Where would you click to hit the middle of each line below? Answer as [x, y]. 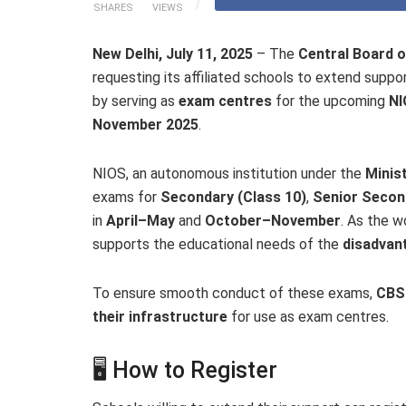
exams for [126, 197]
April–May [140, 220]
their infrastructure [160, 316]
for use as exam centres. [308, 316]
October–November [273, 220]
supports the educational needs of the [217, 244]
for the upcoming [330, 101]
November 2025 [145, 124]
